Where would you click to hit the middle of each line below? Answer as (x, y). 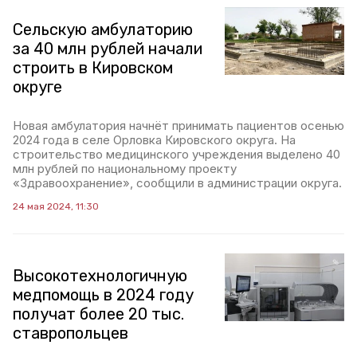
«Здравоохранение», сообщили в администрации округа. (177, 183)
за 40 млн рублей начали (108, 49)
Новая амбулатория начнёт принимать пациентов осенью (178, 126)
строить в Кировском (93, 68)
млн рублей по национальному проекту (125, 169)
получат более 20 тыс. (98, 314)
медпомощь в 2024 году (103, 295)
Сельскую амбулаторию (103, 30)
